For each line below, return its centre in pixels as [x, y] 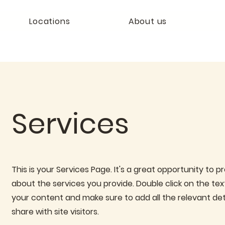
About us [148, 21]
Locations [50, 21]
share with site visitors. [55, 212]
